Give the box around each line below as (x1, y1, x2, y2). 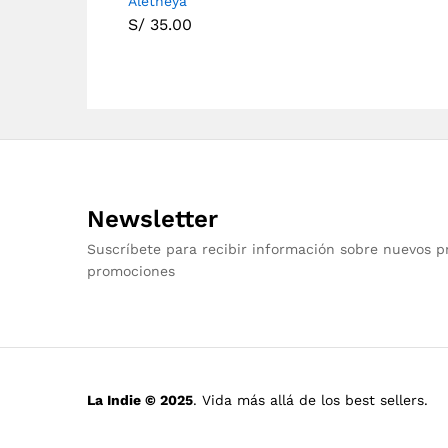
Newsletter (87, 205, 218, 234)
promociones (87, 263, 175, 280)
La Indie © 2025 (87, 392, 193, 409)
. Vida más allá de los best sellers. (193, 392, 428, 409)
